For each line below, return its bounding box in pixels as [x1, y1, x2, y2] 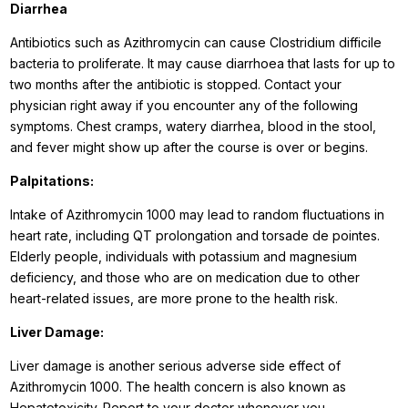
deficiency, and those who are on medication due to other [10, 269, 361, 285]
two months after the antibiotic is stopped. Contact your [10, 76, 342, 92]
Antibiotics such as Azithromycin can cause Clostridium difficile [10, 34, 382, 50]
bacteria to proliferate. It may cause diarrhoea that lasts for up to [10, 55, 396, 71]
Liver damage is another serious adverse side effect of [10, 357, 342, 373]
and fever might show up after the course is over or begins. [10, 138, 369, 155]
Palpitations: [10, 172, 95, 189]
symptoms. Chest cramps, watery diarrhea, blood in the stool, [10, 117, 377, 134]
